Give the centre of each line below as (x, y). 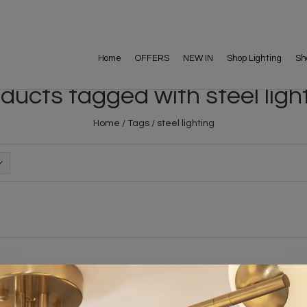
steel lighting (185, 123)
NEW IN (198, 58)
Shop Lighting (254, 58)
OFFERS (152, 58)
